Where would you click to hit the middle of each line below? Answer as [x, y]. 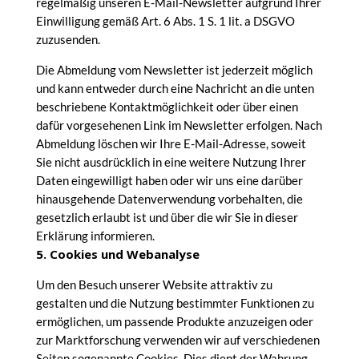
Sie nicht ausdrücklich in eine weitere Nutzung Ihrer [171, 162]
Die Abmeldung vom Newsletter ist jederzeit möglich [174, 70]
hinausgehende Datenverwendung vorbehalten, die [169, 199]
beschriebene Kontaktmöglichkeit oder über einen [167, 107]
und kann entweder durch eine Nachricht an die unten [175, 88]
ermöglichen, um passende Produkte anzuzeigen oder [174, 321]
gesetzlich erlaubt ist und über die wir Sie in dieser [167, 217]
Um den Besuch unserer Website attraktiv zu [154, 284]
